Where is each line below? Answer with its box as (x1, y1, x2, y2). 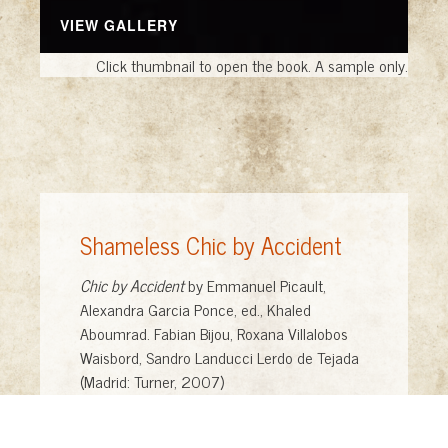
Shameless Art (80, 411, 169, 438)
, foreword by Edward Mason (169, 411, 349, 438)
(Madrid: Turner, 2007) (80, 367, 224, 394)
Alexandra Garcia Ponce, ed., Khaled (80, 295, 311, 322)
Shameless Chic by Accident (80, 224, 342, 264)
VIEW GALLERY (60, 14, 178, 35)
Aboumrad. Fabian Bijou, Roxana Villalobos (80, 319, 348, 346)
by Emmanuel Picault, (184, 271, 326, 298)
